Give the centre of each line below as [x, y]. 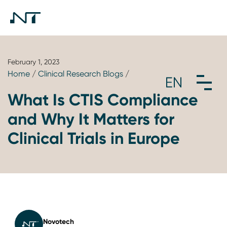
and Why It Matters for [91, 119]
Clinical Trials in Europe [94, 138]
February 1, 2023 [33, 62]
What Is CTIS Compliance [103, 100]
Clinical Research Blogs [81, 74]
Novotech [59, 221]
